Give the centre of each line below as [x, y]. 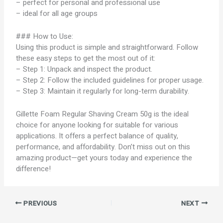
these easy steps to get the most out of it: [86, 58]
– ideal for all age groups [57, 13]
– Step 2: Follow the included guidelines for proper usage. [110, 80]
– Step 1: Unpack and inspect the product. [84, 69]
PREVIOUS [39, 203]
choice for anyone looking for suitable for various [97, 125]
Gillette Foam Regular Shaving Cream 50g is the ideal [103, 114]
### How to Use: [45, 36]
